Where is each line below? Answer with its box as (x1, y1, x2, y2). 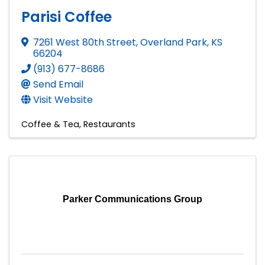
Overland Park (140, 35, 207, 49)
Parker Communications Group (63, 193, 202, 204)
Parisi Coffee (21, 7, 112, 27)
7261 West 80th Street (33, 35, 136, 49)
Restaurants (83, 118, 135, 130)
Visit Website (33, 92, 93, 106)
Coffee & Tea (21, 118, 79, 130)
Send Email (33, 77, 83, 91)
